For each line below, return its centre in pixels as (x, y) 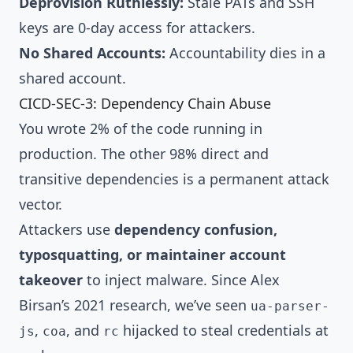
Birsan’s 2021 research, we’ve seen (135, 305)
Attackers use (67, 229)
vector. (41, 204)
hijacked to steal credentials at (224, 330)
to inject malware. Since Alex (181, 279)
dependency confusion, (196, 229)
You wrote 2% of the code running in (141, 128)
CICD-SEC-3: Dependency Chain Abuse (145, 103)
